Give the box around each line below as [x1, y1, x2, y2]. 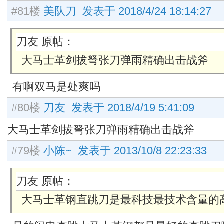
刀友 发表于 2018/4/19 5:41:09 [43, 101, 194, 114]
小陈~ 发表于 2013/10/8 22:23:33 [43, 144, 207, 157]
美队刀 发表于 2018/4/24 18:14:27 [43, 5, 211, 17]
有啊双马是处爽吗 [12, 80, 100, 93]
